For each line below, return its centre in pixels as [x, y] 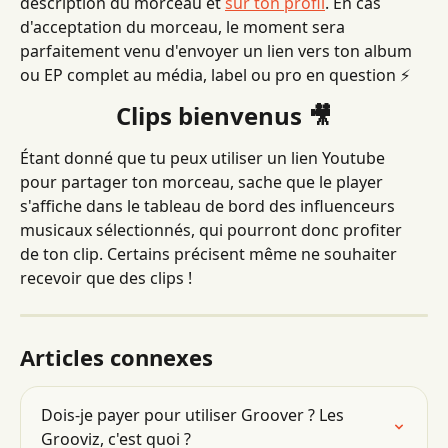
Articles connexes [116, 357]
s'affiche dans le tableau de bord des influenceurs [209, 206]
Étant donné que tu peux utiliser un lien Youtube [204, 158]
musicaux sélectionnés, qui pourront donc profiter [213, 230]
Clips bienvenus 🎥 [224, 115]
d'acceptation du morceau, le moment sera [184, 27]
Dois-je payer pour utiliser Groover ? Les [194, 415]
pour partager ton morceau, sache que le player [203, 182]
